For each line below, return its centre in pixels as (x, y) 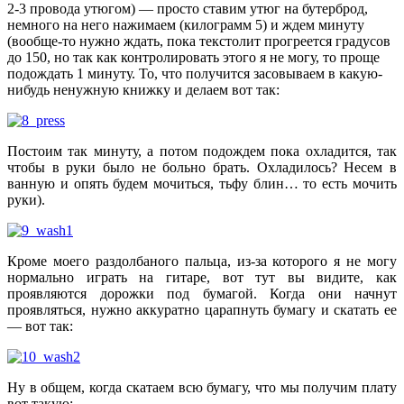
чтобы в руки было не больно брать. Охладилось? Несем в (202, 168)
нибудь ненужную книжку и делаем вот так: (143, 90)
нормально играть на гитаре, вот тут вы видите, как (202, 278)
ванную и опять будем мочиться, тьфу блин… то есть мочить (202, 184)
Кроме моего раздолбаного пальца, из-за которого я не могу (202, 262)
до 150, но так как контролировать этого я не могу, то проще (193, 58)
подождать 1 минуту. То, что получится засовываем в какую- (195, 74)
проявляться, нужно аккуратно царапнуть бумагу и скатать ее (202, 310)
